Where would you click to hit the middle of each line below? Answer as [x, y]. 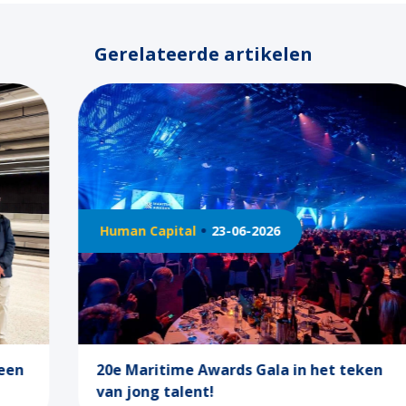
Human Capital [99, 231]
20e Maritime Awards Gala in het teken [190, 370]
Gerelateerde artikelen [203, 54]
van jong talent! [106, 391]
